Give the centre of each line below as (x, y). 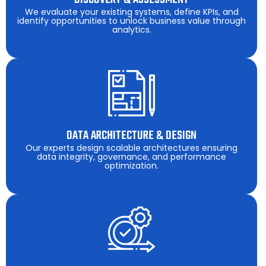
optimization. (132, 166)
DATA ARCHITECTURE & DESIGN (132, 136)
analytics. (132, 29)
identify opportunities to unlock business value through (132, 20)
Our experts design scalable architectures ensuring (132, 148)
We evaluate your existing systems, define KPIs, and (132, 12)
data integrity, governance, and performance (132, 157)
